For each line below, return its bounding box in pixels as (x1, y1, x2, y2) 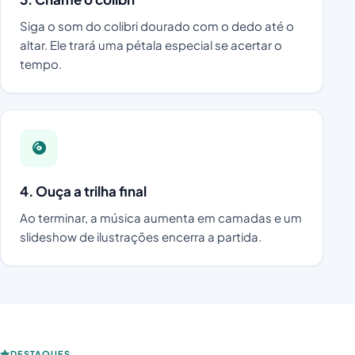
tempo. (20, 55, 62, 71)
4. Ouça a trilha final (20, 181, 147, 200)
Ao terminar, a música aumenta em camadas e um (20, 209, 302, 225)
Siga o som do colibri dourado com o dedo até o (20, 17, 294, 33)
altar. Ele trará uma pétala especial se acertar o (20, 36, 282, 52)
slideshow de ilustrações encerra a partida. (20, 228, 261, 244)
